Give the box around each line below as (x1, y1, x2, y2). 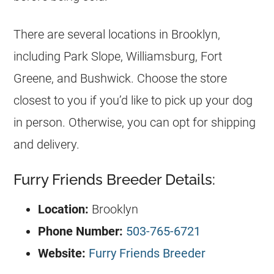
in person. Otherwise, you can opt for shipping (13, 115, 256, 130)
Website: (38, 246, 89, 261)
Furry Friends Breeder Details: (13, 171, 216, 188)
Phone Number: (38, 224, 127, 239)
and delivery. (13, 137, 80, 152)
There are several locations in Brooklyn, (13, 27, 221, 42)
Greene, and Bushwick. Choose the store (13, 71, 228, 86)
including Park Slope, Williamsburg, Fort (13, 49, 223, 64)
